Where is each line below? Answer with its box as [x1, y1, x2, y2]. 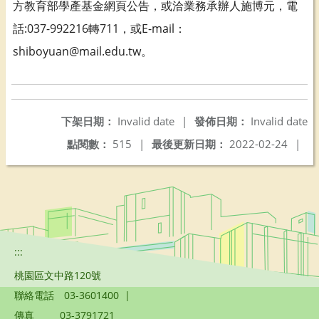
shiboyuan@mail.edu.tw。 [13, 43, 152, 59]
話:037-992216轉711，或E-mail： [13, 21, 186, 36]
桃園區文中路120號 [14, 268, 101, 282]
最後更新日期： [152, 137, 226, 151]
